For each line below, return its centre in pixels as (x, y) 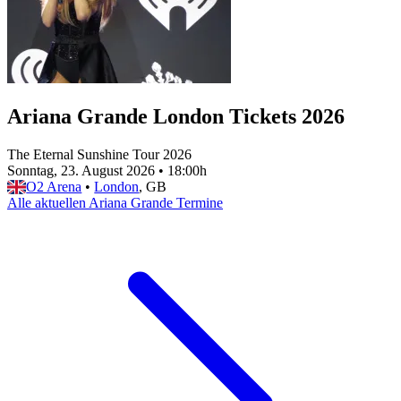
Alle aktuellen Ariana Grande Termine (115, 202)
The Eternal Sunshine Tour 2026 (99, 154)
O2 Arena (54, 186)
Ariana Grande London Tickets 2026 (176, 116)
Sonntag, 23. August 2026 (81, 170)
